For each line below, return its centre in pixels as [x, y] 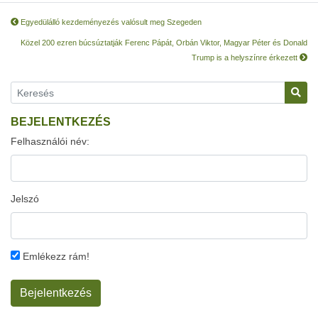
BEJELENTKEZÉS [61, 122]
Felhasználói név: [50, 141]
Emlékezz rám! [55, 256]
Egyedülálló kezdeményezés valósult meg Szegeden [110, 22]
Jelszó [25, 199]
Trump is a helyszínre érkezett [246, 57]
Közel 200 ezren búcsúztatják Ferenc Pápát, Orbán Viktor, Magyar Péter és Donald [164, 43]
